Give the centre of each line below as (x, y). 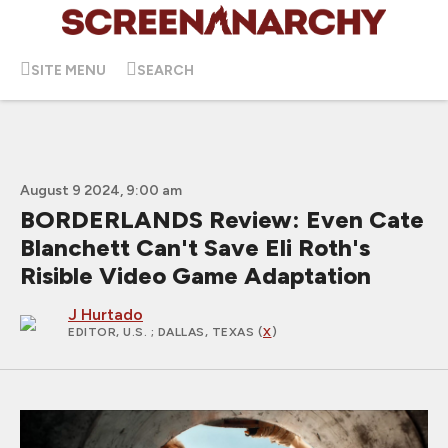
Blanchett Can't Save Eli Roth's (195, 247)
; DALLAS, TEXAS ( (206, 332)
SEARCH (165, 70)
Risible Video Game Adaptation (195, 275)
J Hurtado (105, 314)
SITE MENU (68, 70)
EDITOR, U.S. (109, 332)
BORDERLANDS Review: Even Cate (222, 219)
